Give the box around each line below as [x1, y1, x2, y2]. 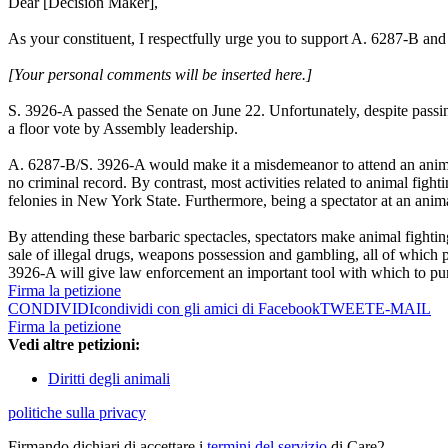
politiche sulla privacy [8, 404, 146, 422]
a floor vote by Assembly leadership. [8, 120, 238, 138]
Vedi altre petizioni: [8, 336, 140, 354]
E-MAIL [375, 300, 431, 318]
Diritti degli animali [48, 370, 170, 388]
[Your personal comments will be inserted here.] [8, 66, 312, 84]
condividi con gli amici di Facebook [94, 300, 320, 318]
